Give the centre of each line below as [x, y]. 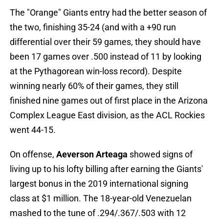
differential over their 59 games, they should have [105, 42]
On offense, [33, 154]
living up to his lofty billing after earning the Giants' [106, 169]
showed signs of [160, 154]
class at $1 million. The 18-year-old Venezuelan [101, 198]
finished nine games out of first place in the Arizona [109, 101]
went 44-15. [33, 130]
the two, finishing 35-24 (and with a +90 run [93, 27]
